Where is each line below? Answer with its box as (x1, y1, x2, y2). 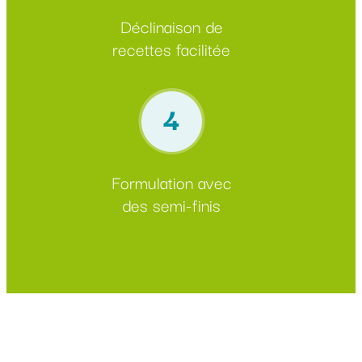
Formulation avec (111, 168, 232, 195)
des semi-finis (122, 191, 221, 217)
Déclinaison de (120, 12, 223, 39)
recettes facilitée (112, 35, 230, 61)
